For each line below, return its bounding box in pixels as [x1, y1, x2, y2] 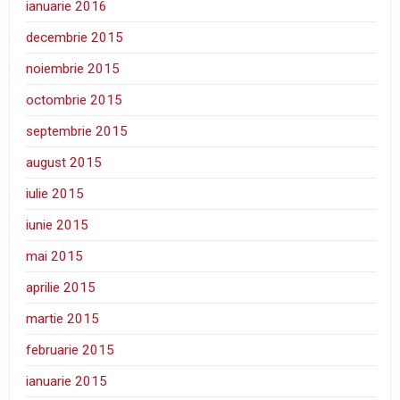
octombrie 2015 [26, 92, 123, 109]
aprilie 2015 [26, 279, 96, 296]
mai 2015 [26, 248, 84, 265]
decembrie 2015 [26, 29, 124, 46]
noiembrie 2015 [26, 61, 121, 78]
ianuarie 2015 [26, 373, 108, 390]
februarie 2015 [26, 342, 115, 359]
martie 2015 [26, 311, 100, 328]
